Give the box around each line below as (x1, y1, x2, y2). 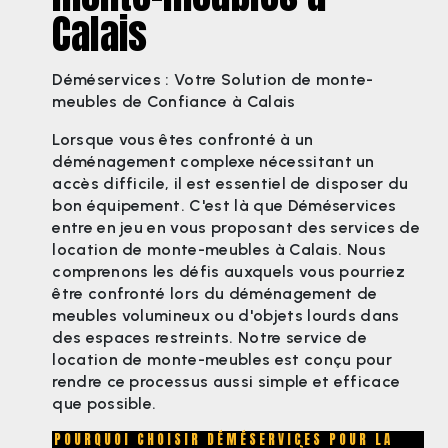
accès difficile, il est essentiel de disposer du (52, 173, 409, 193)
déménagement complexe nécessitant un (52, 151, 375, 171)
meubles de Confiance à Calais (52, 91, 296, 111)
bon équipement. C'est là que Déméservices (52, 195, 397, 215)
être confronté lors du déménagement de (52, 283, 378, 303)
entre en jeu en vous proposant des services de (52, 217, 421, 237)
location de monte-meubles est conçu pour (52, 349, 393, 369)
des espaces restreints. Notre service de (52, 327, 368, 347)
